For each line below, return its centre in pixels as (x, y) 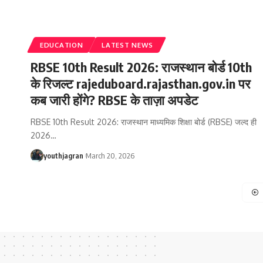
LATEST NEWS (128, 45)
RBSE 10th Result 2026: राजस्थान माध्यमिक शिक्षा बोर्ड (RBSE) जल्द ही (144, 122)
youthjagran (63, 155)
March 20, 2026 (110, 155)
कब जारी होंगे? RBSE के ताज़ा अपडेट (114, 100)
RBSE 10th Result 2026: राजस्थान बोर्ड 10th (141, 67)
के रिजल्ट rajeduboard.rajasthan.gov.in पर (141, 83)
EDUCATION (62, 45)
